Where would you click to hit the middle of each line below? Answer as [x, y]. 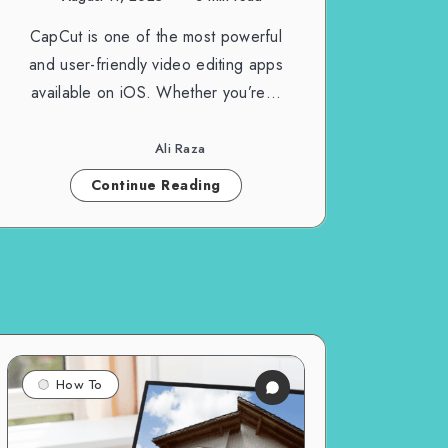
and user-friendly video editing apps [156, 64]
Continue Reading [155, 184]
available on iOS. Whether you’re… [156, 92]
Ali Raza [180, 149]
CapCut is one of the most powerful [156, 36]
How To [79, 383]
